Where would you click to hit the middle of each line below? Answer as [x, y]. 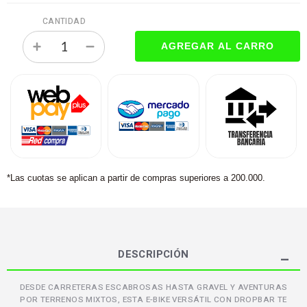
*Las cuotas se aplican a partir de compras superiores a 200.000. [136, 177]
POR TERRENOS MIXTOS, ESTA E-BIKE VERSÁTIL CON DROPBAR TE [153, 299]
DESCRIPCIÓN [153, 254]
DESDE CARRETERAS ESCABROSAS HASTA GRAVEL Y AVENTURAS [153, 287]
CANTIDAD [64, 21]
